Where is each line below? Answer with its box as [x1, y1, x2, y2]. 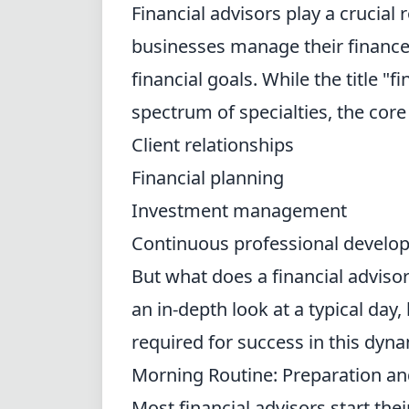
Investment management [131, 198, 347, 223]
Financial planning [131, 165, 284, 190]
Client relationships [131, 132, 294, 157]
